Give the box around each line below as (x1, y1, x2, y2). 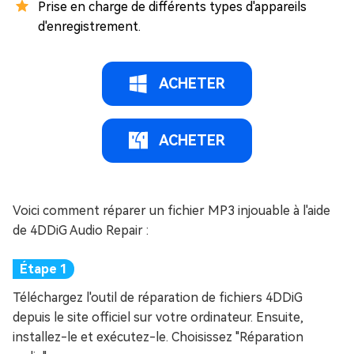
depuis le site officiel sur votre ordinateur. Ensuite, (13, 309, 303, 325)
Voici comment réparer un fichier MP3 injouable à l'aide (13, 202, 330, 218)
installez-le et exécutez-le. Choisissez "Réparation (13, 329, 303, 345)
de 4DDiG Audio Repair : (13, 222, 149, 238)
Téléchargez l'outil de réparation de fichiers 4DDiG (13, 289, 303, 305)
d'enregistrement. (38, 18, 141, 34)
